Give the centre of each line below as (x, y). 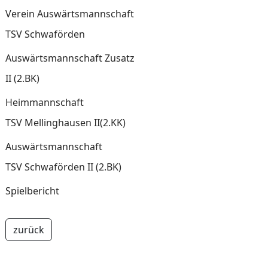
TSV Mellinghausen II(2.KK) (109, 123)
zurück (28, 230)
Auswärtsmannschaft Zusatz (70, 58)
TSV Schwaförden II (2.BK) (63, 167)
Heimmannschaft (44, 102)
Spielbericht (32, 191)
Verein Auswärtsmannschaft (69, 14)
